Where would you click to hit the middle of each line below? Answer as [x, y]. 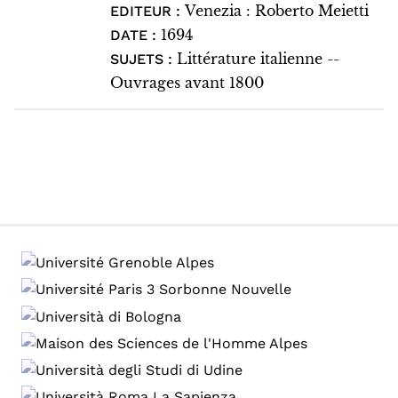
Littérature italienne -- [258, 59]
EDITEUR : [147, 11]
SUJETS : [141, 59]
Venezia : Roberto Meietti [276, 11]
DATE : [135, 35]
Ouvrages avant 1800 [187, 83]
